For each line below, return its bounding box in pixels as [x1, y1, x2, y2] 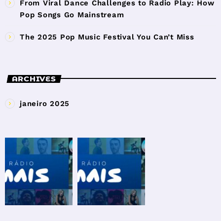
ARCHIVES [11, 74, 56, 84]
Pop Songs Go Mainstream [20, 10, 124, 19]
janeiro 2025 [20, 99, 70, 108]
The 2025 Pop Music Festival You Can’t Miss [20, 32, 194, 41]
